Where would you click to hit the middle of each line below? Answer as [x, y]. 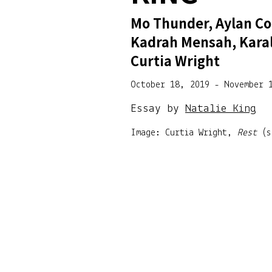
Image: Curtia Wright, [184, 133]
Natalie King [221, 109]
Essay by [158, 109]
